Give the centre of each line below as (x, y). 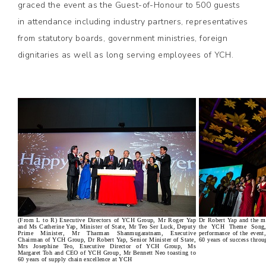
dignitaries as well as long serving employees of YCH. (126, 55)
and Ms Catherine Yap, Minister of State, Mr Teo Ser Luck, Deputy (107, 227)
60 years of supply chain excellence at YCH (75, 259)
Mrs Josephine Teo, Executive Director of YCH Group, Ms (107, 246)
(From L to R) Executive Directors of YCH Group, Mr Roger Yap (107, 220)
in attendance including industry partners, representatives (133, 22)
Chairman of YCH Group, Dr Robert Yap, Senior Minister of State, (107, 240)
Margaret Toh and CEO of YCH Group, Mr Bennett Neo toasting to (107, 253)
